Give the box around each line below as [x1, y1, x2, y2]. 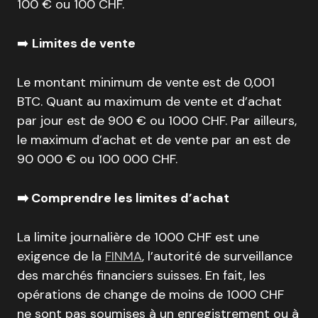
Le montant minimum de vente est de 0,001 [17, 73, 275, 91]
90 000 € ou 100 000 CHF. [17, 150, 177, 168]
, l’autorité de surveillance [142, 247, 292, 265]
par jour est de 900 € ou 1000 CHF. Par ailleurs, [17, 111, 297, 129]
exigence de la [17, 247, 105, 265]
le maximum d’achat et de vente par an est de [17, 131, 290, 148]
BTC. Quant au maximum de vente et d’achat [17, 92, 282, 110]
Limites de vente [32, 34, 136, 52]
